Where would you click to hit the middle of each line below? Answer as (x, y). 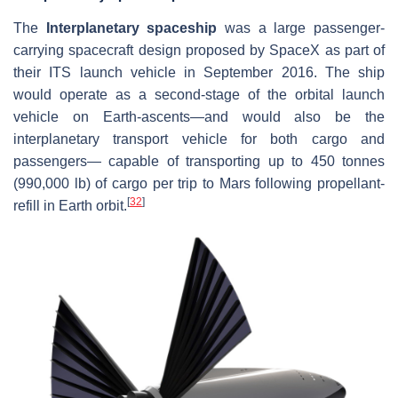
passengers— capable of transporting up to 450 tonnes (199, 161)
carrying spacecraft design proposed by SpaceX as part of (199, 50)
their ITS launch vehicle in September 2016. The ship (199, 72)
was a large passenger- (301, 28)
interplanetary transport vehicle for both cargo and (199, 139)
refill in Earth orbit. (70, 205)
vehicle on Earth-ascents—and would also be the (199, 116)
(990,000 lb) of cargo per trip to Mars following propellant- (199, 183)
